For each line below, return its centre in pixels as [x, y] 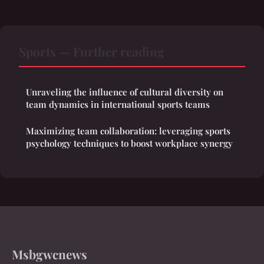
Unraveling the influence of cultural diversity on [125, 92]
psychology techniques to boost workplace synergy [129, 143]
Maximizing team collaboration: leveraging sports [128, 131]
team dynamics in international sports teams [118, 104]
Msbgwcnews [49, 254]
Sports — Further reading [92, 51]
